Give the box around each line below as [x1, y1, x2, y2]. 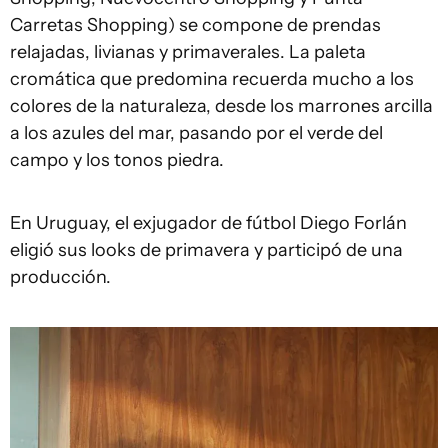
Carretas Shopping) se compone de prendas [10, 13, 381, 36]
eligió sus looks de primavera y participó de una [10, 238, 403, 261]
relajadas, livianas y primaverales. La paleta [10, 40, 366, 63]
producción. [10, 265, 111, 288]
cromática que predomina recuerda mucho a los [10, 67, 414, 90]
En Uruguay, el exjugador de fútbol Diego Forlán [10, 211, 407, 234]
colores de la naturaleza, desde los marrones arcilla [10, 94, 433, 117]
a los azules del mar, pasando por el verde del [10, 121, 383, 144]
